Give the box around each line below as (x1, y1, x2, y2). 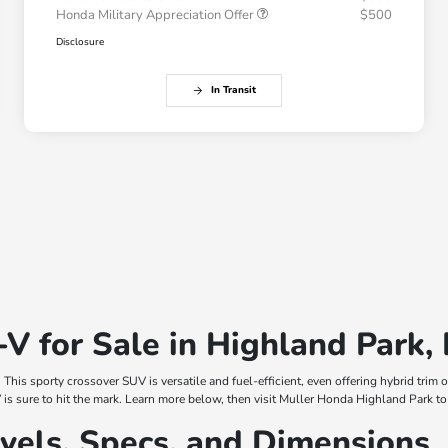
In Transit (210, 83, 256, 98)
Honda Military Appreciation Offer (56, 6, 257, 25)
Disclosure (56, 35, 104, 50)
